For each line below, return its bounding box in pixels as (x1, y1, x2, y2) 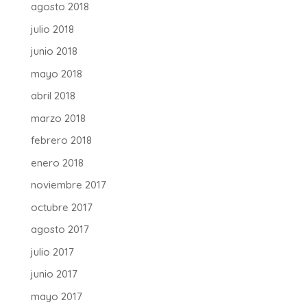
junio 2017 (30, 267, 77, 281)
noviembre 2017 (30, 178, 106, 192)
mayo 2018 (30, 66, 82, 80)
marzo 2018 (30, 111, 86, 125)
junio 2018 (30, 45, 77, 58)
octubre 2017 (30, 200, 93, 214)
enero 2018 (30, 156, 84, 169)
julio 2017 (30, 245, 74, 258)
